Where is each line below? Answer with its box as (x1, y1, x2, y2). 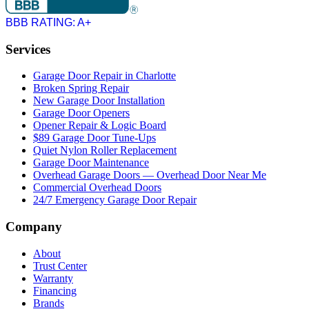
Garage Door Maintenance (33, 157, 149, 169)
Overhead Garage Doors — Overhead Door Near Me (33, 169, 266, 181)
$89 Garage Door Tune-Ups (33, 132, 156, 144)
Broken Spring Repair (33, 82, 129, 94)
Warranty (33, 272, 73, 284)
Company (6, 219, 62, 235)
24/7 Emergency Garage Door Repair (33, 194, 197, 206)
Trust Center (33, 259, 87, 272)
